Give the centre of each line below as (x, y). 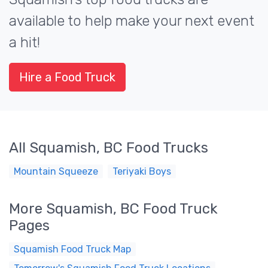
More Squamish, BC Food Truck (113, 209)
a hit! (25, 42)
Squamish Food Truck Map (72, 249)
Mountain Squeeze (56, 171)
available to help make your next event (132, 21)
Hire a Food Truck (67, 77)
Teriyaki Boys (142, 171)
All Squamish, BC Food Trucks (109, 148)
